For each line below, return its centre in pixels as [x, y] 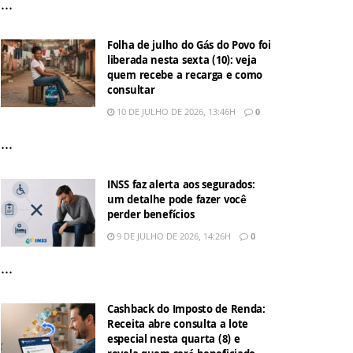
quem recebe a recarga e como [185, 76]
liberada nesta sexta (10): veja [182, 61]
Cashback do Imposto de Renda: [186, 310]
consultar [131, 91]
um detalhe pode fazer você [177, 201]
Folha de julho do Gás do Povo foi [189, 46]
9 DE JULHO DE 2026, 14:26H [173, 236]
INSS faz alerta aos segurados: [181, 186]
